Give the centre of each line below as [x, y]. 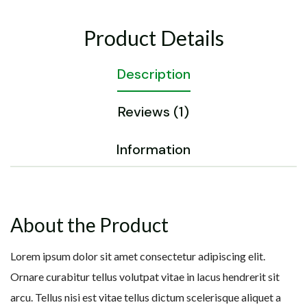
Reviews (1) [153, 112]
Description [153, 74]
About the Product [89, 225]
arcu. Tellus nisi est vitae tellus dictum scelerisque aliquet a [146, 297]
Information [153, 150]
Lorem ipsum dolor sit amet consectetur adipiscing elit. [138, 256]
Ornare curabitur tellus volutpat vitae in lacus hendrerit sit [145, 277]
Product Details [153, 38]
